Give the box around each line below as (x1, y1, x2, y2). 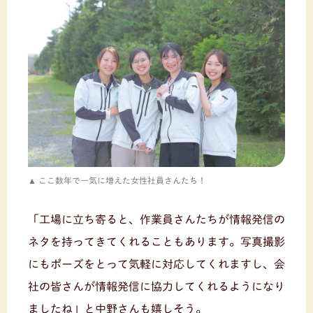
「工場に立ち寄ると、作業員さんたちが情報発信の (28, 213, 285, 225)
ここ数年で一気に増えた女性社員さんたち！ (38, 175, 206, 184)
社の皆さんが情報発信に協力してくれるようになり (28, 280, 285, 292)
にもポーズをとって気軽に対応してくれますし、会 (28, 258, 285, 270)
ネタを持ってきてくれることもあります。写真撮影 (28, 235, 285, 247)
